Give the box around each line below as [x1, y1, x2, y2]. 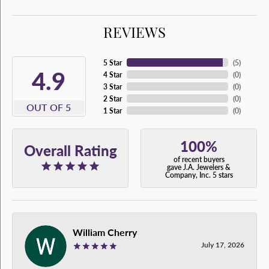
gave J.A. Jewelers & [167, 162, 231, 172]
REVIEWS [103, 21, 166, 42]
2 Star [103, 94, 122, 104]
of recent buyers [173, 154, 225, 165]
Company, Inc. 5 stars [165, 170, 233, 180]
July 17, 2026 [201, 239, 244, 249]
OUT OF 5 [26, 101, 71, 114]
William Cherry [73, 225, 137, 239]
